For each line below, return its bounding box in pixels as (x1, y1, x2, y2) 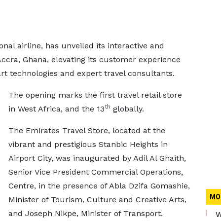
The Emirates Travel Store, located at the (8, 126, 165, 135)
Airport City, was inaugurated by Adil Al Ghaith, (8, 153, 186, 163)
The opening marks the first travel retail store (8, 90, 182, 100)
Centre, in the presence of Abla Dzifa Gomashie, (8, 181, 190, 190)
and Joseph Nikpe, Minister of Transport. (8, 209, 163, 218)
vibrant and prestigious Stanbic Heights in (8, 140, 168, 149)
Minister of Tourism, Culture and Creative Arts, (8, 195, 186, 204)
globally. (110, 104, 144, 113)
